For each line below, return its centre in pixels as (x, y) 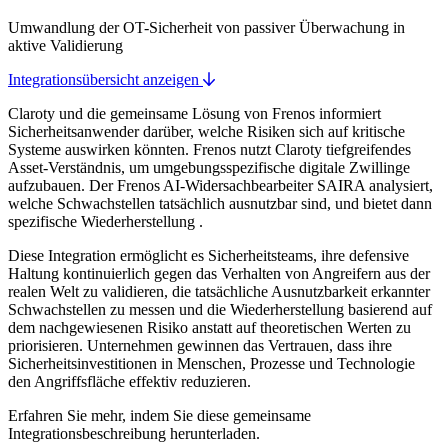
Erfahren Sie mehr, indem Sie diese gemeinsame (159, 416)
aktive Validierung (65, 46)
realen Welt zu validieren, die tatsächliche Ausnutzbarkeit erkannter (219, 292)
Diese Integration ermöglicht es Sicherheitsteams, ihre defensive (208, 256)
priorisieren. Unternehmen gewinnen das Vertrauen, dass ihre (200, 346)
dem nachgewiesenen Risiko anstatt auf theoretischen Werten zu (209, 328)
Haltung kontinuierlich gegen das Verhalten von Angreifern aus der (219, 274)
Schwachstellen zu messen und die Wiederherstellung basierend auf (220, 310)
